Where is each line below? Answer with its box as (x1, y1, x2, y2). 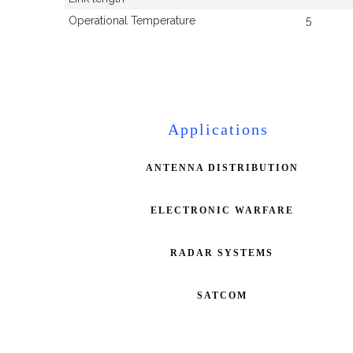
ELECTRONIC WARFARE (150, 204, 294, 216)
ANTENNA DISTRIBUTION (145, 162, 299, 173)
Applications (167, 120, 269, 138)
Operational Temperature (69, 13, 195, 27)
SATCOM (196, 289, 247, 301)
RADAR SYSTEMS (170, 247, 274, 258)
